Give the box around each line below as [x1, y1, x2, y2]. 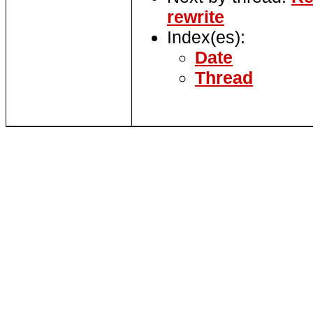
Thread [195, 68, 253, 88]
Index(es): [167, 27, 245, 48]
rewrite [167, 7, 224, 27]
